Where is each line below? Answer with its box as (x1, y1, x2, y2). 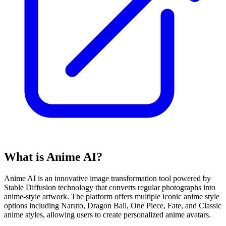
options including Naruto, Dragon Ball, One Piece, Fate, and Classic (4, 201, 221, 210)
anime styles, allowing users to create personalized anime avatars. (4, 210, 211, 219)
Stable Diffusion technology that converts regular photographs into (4, 183, 215, 192)
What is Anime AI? (4, 150, 102, 163)
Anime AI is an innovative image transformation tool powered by (4, 174, 211, 183)
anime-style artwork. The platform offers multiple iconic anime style (4, 192, 219, 201)
